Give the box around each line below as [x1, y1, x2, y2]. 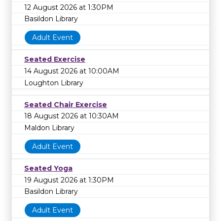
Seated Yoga [24, 164, 73, 173]
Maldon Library [24, 123, 74, 132]
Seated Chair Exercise [24, 100, 107, 109]
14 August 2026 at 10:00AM [24, 66, 119, 75]
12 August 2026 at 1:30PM [24, 2, 113, 12]
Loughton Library [24, 78, 83, 87]
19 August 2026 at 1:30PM [24, 175, 114, 184]
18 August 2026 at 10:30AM [24, 111, 119, 121]
